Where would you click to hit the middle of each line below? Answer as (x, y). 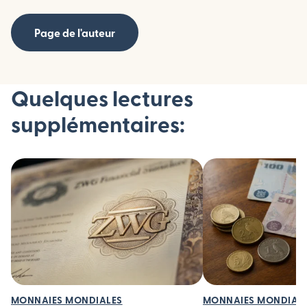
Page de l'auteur (75, 32)
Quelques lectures (102, 97)
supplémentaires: (98, 123)
